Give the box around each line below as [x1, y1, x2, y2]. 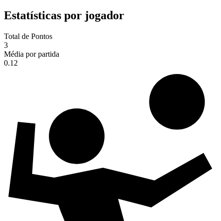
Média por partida [4, 50, 59, 59]
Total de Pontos [4, 32, 52, 41]
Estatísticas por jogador [4, 9, 124, 22]
